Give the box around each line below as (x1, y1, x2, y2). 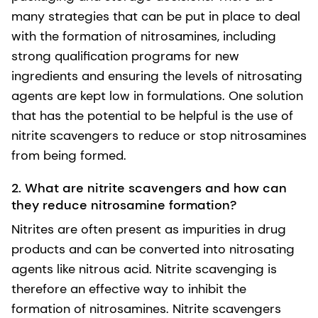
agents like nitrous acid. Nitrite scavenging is (11, 260, 277, 278)
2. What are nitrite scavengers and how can (11, 179, 287, 197)
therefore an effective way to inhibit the (11, 280, 246, 297)
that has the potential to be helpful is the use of (11, 106, 293, 124)
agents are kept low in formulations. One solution (11, 87, 303, 104)
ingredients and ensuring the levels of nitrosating (11, 67, 302, 84)
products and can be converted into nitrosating (11, 240, 295, 258)
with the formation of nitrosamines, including (11, 27, 276, 45)
